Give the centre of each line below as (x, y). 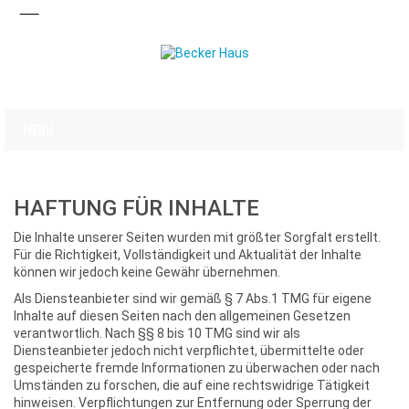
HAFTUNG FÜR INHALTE (136, 208)
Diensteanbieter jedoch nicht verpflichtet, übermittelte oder (189, 351)
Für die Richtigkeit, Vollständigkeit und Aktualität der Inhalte (188, 255)
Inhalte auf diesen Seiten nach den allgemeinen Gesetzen (182, 316)
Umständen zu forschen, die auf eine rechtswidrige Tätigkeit (192, 385)
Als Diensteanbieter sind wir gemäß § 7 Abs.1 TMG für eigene (193, 299)
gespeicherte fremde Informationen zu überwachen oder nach (197, 368)
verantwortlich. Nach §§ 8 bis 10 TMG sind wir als (157, 333)
